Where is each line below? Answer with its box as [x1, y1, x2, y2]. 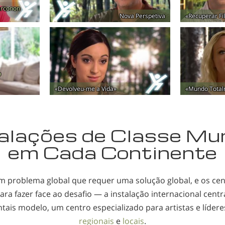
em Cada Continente [8, 141, 217, 163]
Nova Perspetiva [120, 11, 165, 20]
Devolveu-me [58, 84, 95, 93]
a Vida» [95, 84, 117, 93]
